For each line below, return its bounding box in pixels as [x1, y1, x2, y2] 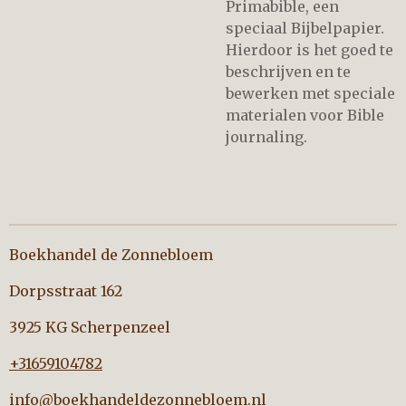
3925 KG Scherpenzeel [9, 318, 170, 336]
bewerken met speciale [226, 84, 395, 102]
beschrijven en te [226, 63, 351, 81]
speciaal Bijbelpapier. [226, 19, 384, 37]
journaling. [226, 128, 307, 146]
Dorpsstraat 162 [9, 282, 126, 300]
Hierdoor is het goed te [226, 41, 393, 59]
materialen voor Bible [226, 106, 384, 124]
